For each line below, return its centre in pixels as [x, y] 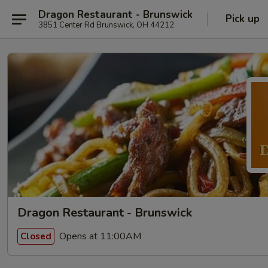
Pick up [243, 19]
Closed [36, 236]
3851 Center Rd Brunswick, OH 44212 [106, 25]
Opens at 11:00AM [99, 236]
